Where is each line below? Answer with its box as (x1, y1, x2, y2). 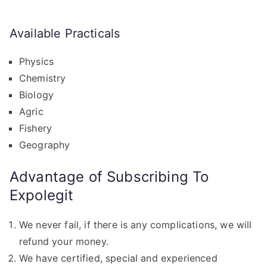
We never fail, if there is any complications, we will (19, 219, 252, 231)
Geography (19, 139, 70, 151)
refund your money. (19, 235, 108, 247)
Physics (19, 55, 54, 67)
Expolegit (10, 187, 74, 204)
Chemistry (19, 72, 66, 84)
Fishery (19, 122, 52, 134)
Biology (19, 89, 54, 101)
